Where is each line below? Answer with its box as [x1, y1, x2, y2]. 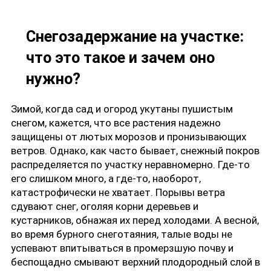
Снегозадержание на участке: [26, 27, 244, 46]
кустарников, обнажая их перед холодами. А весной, [11, 214, 259, 227]
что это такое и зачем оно [26, 48, 215, 67]
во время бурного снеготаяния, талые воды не [11, 228, 232, 241]
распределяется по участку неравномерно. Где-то [11, 158, 250, 171]
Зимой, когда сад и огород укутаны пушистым [11, 103, 233, 116]
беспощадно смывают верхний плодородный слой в [11, 256, 260, 269]
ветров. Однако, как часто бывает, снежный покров [11, 145, 260, 157]
